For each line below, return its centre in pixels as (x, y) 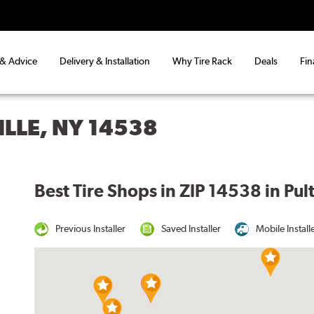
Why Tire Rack (202, 61)
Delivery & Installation (105, 61)
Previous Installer (91, 228)
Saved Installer (191, 228)
